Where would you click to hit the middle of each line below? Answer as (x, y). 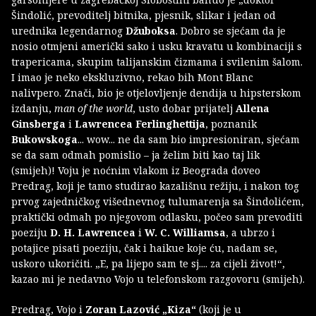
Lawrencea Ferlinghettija (140, 124)
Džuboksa (151, 31)
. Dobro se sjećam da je (231, 31)
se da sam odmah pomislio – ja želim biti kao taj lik (135, 155)
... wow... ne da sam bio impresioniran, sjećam (189, 140)
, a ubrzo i (250, 233)
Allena (253, 109)
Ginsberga (38, 124)
